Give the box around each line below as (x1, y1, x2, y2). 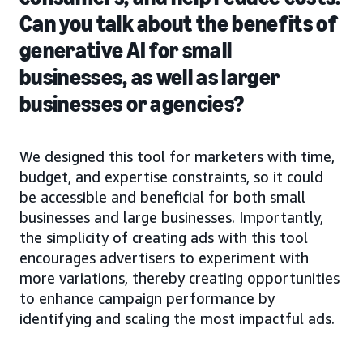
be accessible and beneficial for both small (19, 188, 305, 207)
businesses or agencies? (19, 91, 245, 118)
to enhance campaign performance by (19, 289, 275, 308)
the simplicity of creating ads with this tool (19, 228, 308, 247)
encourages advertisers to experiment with (19, 249, 309, 267)
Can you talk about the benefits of (19, 11, 336, 38)
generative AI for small (19, 37, 233, 65)
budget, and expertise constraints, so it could (19, 168, 323, 186)
